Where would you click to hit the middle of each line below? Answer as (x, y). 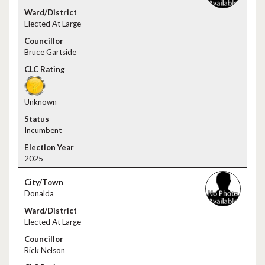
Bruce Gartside (50, 52)
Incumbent (43, 130)
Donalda (39, 193)
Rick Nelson (45, 250)
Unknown (41, 102)
